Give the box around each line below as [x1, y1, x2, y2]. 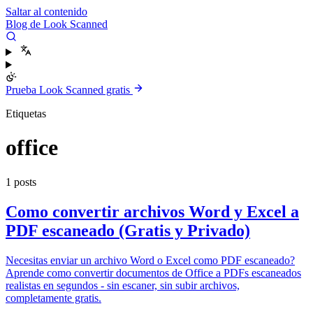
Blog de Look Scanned [6, 18, 108, 30]
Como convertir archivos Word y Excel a [6, 202, 299, 221]
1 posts [6, 175, 36, 188]
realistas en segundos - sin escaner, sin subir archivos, [6, 279, 240, 291]
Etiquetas [6, 108, 46, 119]
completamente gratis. [6, 291, 101, 304]
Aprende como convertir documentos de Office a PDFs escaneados [6, 266, 301, 279]
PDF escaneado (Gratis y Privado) [6, 221, 250, 240]
